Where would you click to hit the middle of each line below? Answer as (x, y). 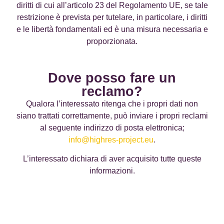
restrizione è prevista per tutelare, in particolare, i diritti (112, 17)
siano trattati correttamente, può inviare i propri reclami (112, 115)
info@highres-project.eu (111, 139)
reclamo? (112, 91)
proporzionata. (112, 41)
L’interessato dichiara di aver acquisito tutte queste (112, 158)
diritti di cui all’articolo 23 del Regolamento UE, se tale (112, 5)
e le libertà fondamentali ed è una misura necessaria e (112, 29)
